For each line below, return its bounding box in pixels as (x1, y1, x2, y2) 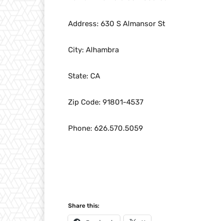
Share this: (68, 202, 99, 210)
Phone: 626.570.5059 (68, 124, 143, 133)
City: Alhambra (68, 45, 119, 55)
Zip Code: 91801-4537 (68, 98, 144, 107)
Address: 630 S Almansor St (68, 19, 165, 29)
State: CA (68, 72, 100, 81)
